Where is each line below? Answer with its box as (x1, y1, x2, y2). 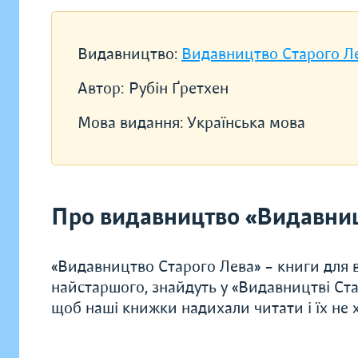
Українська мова (187, 113, 305, 133)
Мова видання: (78, 113, 187, 133)
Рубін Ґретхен (129, 78, 229, 98)
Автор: (78, 78, 124, 98)
